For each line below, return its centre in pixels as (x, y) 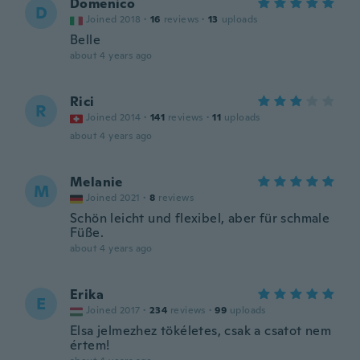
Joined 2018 (114, 19)
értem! (90, 345)
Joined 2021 (113, 198)
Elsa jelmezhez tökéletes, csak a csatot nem (201, 331)
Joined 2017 (113, 310)
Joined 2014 (114, 117)
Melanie (96, 182)
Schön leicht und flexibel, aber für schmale (200, 218)
